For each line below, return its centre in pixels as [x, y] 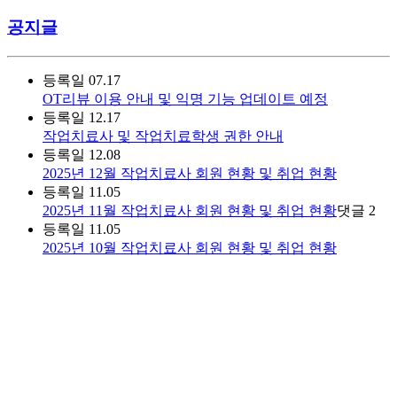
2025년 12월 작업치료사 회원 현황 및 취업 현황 [190, 173]
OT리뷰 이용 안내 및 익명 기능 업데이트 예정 [185, 98]
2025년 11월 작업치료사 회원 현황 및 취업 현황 [190, 210]
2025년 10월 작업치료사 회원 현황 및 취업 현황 [190, 247]
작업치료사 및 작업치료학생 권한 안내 [163, 136]
